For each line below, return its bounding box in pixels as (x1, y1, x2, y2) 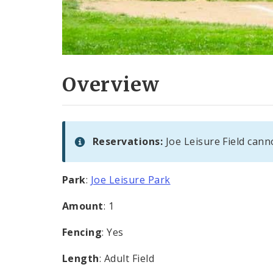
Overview (62, 72, 160, 97)
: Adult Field (99, 252, 155, 266)
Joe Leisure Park (90, 173, 171, 187)
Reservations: (93, 135, 166, 149)
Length (62, 252, 99, 266)
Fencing (62, 225, 102, 239)
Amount (62, 199, 104, 213)
